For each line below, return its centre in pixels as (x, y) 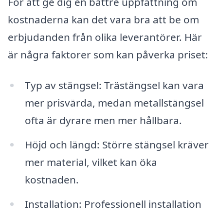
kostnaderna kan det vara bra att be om (103, 19)
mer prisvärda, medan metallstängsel (114, 103)
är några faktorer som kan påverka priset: (108, 54)
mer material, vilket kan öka (91, 162)
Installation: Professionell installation (113, 204)
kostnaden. (52, 180)
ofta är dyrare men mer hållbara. (103, 120)
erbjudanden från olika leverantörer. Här (105, 37)
